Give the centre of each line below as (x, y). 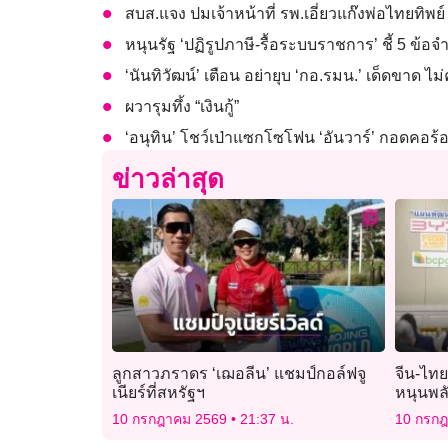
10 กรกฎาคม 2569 (171, 418)
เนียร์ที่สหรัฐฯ (158, 392)
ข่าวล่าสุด (168, 179)
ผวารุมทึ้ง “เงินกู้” (182, 107)
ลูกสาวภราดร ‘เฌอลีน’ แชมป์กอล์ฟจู (239, 373)
